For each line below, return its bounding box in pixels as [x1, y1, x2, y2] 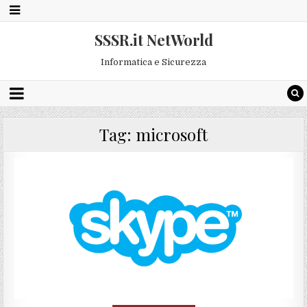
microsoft [136, 123, 208, 145]
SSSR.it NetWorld [94, 29, 213, 50]
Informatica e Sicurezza [101, 57, 206, 67]
